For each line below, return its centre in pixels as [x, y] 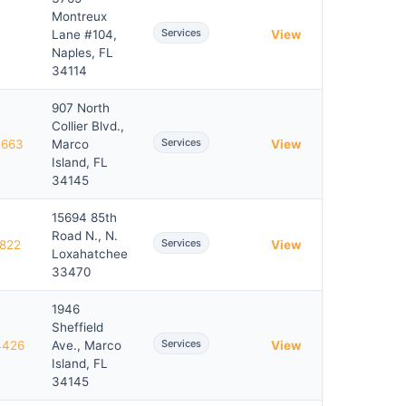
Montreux [79, 16]
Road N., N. [85, 236]
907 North [81, 108]
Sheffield [77, 327]
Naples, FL [82, 53]
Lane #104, [84, 34]
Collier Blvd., [88, 126]
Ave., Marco [87, 345]
